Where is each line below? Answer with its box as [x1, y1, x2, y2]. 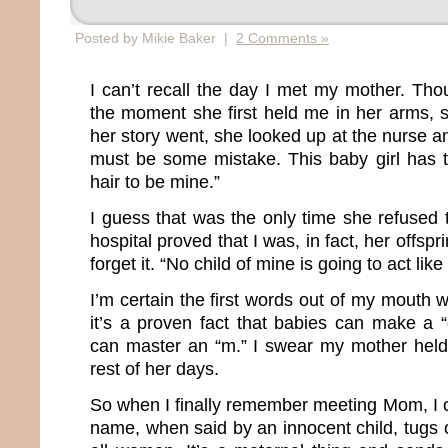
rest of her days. [90, 358, 219, 379]
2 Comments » [236, 30, 329, 46]
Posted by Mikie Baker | [75, 30, 236, 46]
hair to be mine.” [90, 171, 220, 192]
